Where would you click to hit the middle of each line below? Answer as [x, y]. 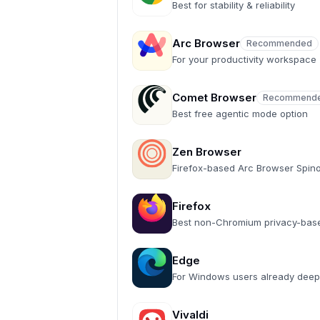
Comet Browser [214, 97]
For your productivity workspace [244, 59]
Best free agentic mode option [240, 114]
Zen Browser [207, 152]
